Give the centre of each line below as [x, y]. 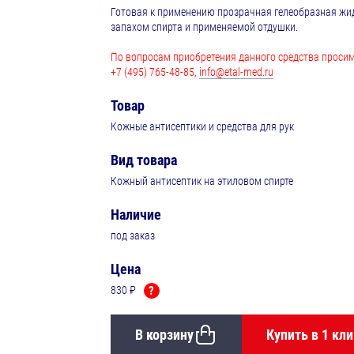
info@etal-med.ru [236, 72]
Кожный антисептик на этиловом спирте [201, 181]
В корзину [164, 334]
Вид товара [143, 160]
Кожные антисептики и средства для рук [202, 127]
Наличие [136, 215]
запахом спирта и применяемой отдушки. [204, 27]
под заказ [132, 236]
